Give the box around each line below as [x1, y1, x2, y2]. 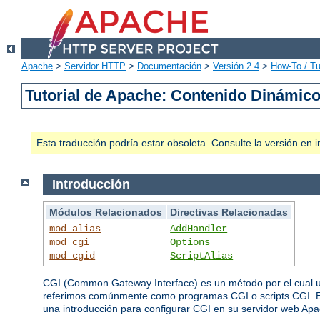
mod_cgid [49, 249, 96, 261]
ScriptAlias [170, 249, 234, 261]
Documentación [137, 61, 201, 72]
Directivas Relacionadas [170, 206, 289, 218]
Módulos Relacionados [49, 206, 163, 218]
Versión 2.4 [213, 61, 259, 72]
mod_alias [49, 222, 101, 234]
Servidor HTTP [64, 61, 126, 72]
